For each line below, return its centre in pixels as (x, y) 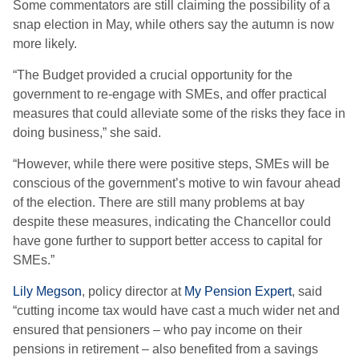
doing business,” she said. (87, 133)
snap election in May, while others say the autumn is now (173, 24)
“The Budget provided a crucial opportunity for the (153, 75)
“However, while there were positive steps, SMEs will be (171, 164)
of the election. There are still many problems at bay (159, 202)
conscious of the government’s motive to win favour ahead (177, 183)
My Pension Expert (238, 291)
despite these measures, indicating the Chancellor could (172, 222)
